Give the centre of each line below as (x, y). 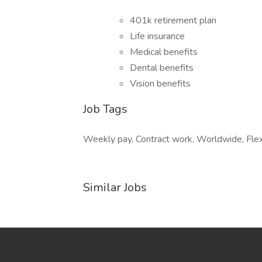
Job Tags (105, 109)
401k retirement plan (173, 20)
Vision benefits (160, 84)
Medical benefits (164, 52)
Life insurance (157, 36)
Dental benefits (162, 68)
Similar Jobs (115, 187)
